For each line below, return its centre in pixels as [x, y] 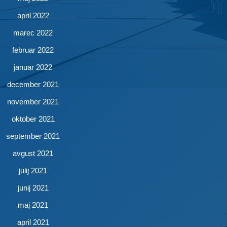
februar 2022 [33, 50]
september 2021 [33, 136]
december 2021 [33, 85]
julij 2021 [33, 171]
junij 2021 [33, 188]
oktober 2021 [33, 119]
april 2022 [33, 16]
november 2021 [33, 102]
